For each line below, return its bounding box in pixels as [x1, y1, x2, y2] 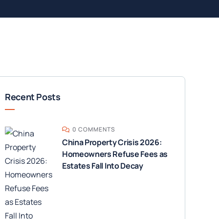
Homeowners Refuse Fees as [62, 149, 168, 159]
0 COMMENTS [72, 125, 115, 133]
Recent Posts [4, 91, 61, 103]
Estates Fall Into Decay [62, 160, 143, 171]
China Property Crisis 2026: [62, 137, 162, 148]
